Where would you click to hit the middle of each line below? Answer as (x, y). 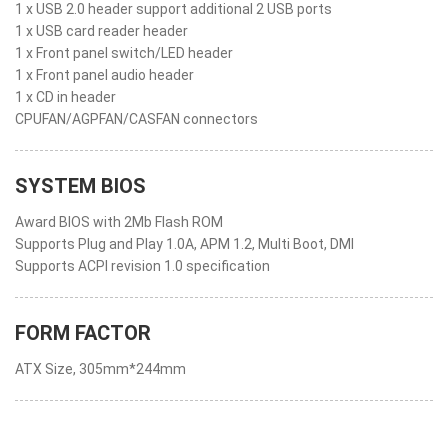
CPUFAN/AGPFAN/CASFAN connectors (136, 119)
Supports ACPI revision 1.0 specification (142, 266)
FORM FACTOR (83, 333)
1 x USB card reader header (101, 31)
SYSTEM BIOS (80, 186)
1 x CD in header (65, 97)
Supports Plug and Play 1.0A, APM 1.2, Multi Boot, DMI (184, 244)
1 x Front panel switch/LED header (124, 53)
